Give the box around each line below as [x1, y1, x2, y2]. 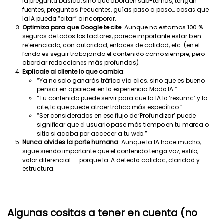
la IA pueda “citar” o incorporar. [22, 14, 116, 23]
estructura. [22, 165, 55, 173]
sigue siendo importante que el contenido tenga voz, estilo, [22, 147, 198, 155]
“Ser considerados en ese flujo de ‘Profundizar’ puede [37, 111, 196, 120]
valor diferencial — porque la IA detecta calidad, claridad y [22, 156, 200, 164]
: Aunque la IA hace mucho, [118, 138, 201, 146]
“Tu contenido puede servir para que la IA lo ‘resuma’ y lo [37, 94, 207, 102]
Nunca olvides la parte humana [22, 138, 118, 146]
